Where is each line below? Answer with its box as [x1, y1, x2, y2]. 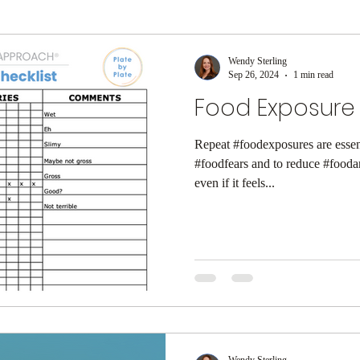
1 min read [293, 69, 333, 80]
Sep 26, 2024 [228, 69, 279, 80]
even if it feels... [194, 176, 275, 190]
